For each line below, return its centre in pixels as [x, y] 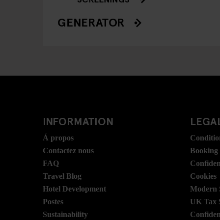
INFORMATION [78, 121]
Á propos [58, 137]
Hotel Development [74, 189]
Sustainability [65, 214]
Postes [53, 201]
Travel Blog [62, 176]
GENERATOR [91, 22]
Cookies [203, 176]
